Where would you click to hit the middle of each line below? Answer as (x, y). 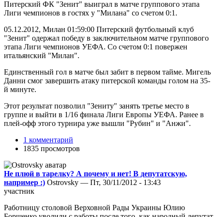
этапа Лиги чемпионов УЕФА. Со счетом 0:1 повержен (96, 46)
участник (19, 191)
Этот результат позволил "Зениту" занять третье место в (97, 106)
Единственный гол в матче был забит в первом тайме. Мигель (107, 72)
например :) (24, 182)
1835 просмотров (52, 148)
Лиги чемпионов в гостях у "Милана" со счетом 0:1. (91, 13)
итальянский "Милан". (42, 55)
